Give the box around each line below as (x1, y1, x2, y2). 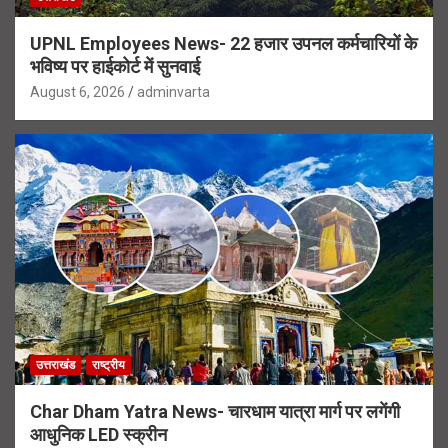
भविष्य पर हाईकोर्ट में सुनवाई (30, 55, 200, 77)
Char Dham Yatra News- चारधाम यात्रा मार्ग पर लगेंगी (30, 400, 400, 422)
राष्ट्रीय (92, 357, 125, 372)
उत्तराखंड (36, 357, 75, 372)
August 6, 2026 (30, 83, 125, 100)
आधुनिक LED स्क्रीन (30, 423, 167, 445)
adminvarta (137, 83, 210, 100)
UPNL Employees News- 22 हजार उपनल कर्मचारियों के (30, 32, 417, 54)
